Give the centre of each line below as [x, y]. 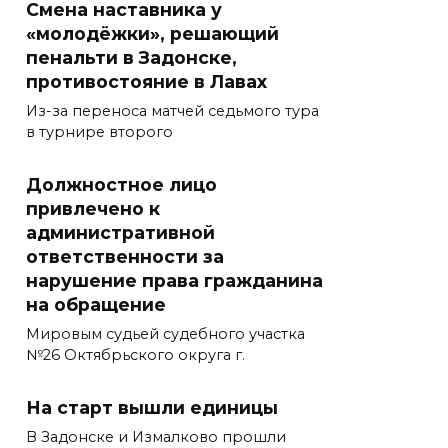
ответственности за [125, 257]
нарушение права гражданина [174, 281]
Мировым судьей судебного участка [165, 334]
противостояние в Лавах [146, 82]
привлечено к [93, 209]
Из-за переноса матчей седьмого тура [172, 111]
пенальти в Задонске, [131, 58]
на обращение [96, 305]
